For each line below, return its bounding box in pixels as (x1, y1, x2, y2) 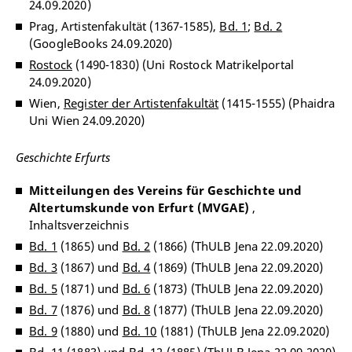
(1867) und (57, 259, 123, 275)
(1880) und (57, 323, 123, 339)
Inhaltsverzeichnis (29, 217, 129, 233)
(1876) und (57, 302, 123, 317)
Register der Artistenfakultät (63, 95, 219, 111)
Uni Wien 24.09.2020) (29, 112, 145, 128)
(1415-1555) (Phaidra (218, 95, 335, 111)
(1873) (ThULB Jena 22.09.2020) (150, 280, 323, 296)
